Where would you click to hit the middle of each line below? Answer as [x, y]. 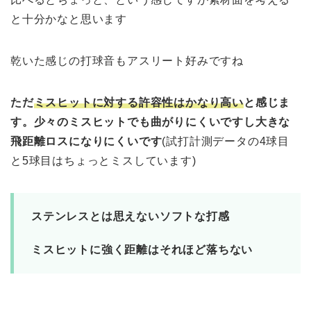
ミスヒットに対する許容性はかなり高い [139, 102]
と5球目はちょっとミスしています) [103, 160]
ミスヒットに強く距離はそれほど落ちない [142, 249]
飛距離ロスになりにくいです [86, 141]
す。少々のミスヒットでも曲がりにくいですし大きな [151, 121]
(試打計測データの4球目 [226, 141]
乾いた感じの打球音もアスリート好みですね [127, 60]
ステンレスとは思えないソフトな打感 [131, 216]
